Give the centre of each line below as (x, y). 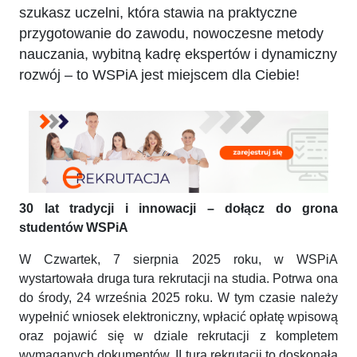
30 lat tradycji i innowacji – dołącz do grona (178, 208)
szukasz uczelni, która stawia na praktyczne (158, 13)
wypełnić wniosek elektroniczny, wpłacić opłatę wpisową (178, 316)
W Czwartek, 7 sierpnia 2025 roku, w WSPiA (178, 259)
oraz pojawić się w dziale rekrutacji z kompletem (178, 335)
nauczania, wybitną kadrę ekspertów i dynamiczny (178, 54)
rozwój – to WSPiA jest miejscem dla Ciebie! (159, 75)
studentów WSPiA (74, 227)
